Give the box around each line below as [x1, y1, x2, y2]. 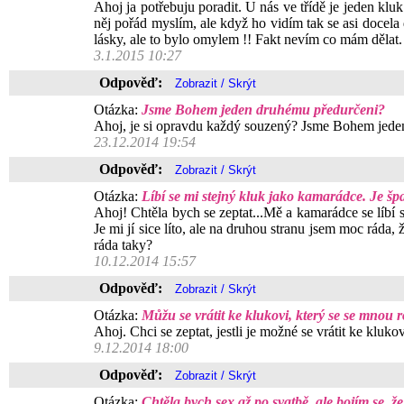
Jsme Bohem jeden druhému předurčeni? [142, 102, 385, 117]
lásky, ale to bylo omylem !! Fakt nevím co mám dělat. [94, 32, 402, 47]
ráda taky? [94, 237, 152, 252]
